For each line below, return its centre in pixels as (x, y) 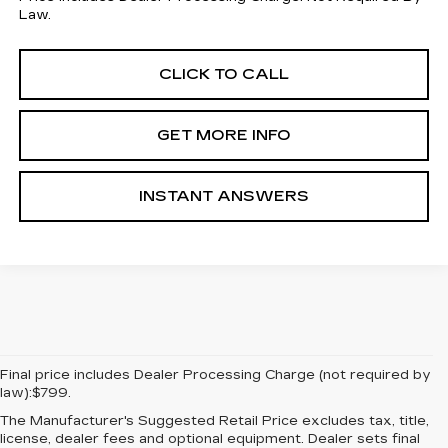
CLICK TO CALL (224, 73)
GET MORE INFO (224, 134)
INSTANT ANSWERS (224, 195)
